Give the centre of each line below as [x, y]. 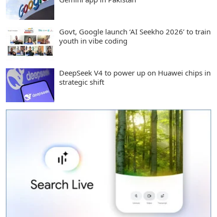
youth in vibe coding [93, 41]
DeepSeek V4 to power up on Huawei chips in [135, 73]
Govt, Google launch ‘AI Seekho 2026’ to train [135, 31]
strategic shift [82, 82]
